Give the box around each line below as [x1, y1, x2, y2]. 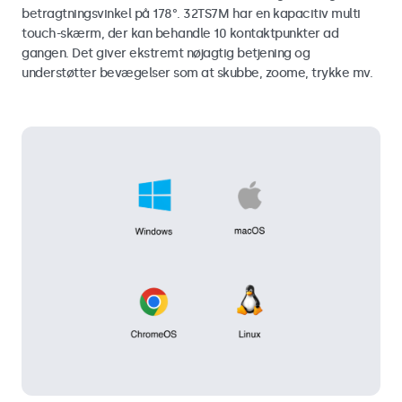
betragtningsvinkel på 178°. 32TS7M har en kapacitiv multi [22, 5, 361, 22]
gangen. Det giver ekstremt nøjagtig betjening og [22, 45, 310, 61]
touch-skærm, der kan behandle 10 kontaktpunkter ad [22, 25, 338, 41]
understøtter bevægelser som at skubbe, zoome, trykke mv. [22, 65, 372, 81]
